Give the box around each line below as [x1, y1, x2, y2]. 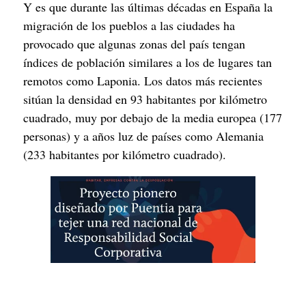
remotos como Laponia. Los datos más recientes [23, 72, 262, 89]
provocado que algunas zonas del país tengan [23, 36, 245, 53]
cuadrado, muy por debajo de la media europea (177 [23, 109, 282, 126]
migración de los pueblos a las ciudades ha [23, 17, 235, 34]
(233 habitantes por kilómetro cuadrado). [23, 146, 226, 163]
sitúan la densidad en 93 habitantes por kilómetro [23, 91, 267, 108]
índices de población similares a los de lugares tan [23, 54, 272, 71]
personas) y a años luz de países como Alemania [23, 128, 264, 145]
